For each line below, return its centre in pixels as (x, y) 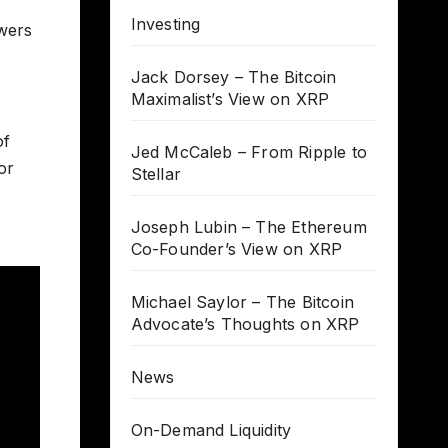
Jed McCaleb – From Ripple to (249, 152)
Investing (165, 24)
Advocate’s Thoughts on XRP (245, 324)
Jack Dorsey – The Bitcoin (233, 77)
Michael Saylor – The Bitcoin (242, 302)
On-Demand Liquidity (211, 430)
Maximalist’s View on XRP (230, 99)
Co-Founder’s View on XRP (236, 249)
